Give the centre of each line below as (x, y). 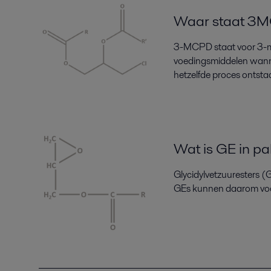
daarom (242, 189)
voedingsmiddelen (211, 61)
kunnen (207, 189)
